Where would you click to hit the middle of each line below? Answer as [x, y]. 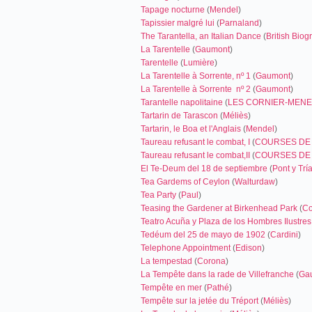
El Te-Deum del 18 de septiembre [204, 169]
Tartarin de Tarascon [179, 116]
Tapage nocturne [173, 10]
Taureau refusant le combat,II [196, 155]
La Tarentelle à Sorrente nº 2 [196, 89]
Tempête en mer [171, 288]
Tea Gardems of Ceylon [185, 182]
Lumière [199, 63]
